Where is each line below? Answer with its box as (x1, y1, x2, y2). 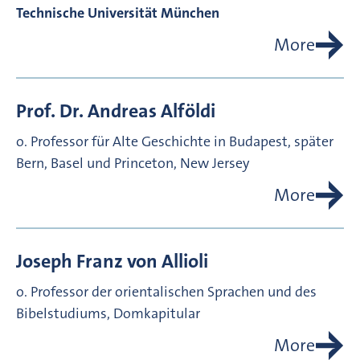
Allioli (162, 248, 208, 275)
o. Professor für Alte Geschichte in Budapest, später (16, 132, 333, 152)
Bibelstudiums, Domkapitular (16, 304, 200, 324)
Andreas (88, 98, 157, 125)
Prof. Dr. (16, 98, 84, 125)
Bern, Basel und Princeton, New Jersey (16, 153, 249, 174)
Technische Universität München (16, 3, 219, 23)
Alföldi (161, 98, 215, 125)
